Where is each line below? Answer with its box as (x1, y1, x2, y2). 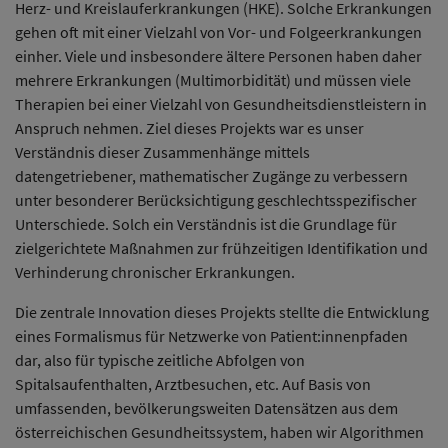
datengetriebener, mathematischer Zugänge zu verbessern (15, 165, 408, 186)
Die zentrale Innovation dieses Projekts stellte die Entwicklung (15, 301, 429, 322)
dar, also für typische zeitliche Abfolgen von (15, 349, 305, 370)
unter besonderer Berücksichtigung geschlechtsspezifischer (15, 189, 417, 210)
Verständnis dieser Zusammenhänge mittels (15, 141, 310, 162)
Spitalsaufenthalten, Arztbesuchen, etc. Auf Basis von (15, 373, 371, 394)
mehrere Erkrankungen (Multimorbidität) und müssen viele (15, 69, 411, 90)
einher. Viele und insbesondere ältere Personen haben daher (15, 45, 422, 66)
